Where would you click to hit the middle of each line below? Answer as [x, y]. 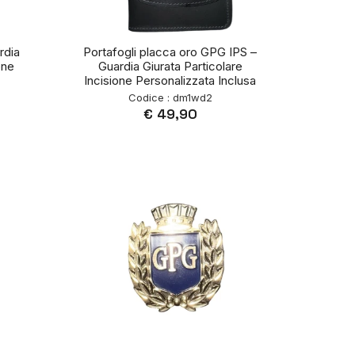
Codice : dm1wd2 [170, 98]
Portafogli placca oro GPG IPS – [170, 52]
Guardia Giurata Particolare [170, 67]
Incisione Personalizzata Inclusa [170, 81]
